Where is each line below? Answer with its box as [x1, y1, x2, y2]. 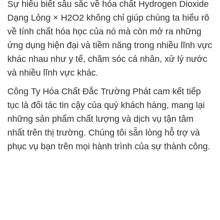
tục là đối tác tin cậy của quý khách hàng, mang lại [7, 100, 205, 110]
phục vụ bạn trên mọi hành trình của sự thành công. [7, 141, 210, 151]
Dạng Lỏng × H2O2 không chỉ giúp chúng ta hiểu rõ [7, 13, 209, 23]
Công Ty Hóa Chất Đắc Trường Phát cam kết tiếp [7, 86, 201, 96]
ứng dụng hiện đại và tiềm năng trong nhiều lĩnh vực [7, 40, 212, 50]
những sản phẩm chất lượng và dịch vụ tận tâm [7, 114, 193, 124]
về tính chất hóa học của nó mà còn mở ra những [7, 27, 201, 36]
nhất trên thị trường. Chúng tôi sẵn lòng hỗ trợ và [7, 128, 200, 137]
